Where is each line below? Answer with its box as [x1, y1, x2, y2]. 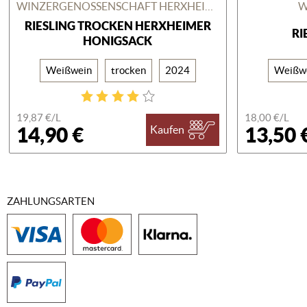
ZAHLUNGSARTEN [7, 195, 95, 207]
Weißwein [45, 64, 92, 76]
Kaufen [150, 123, 184, 136]
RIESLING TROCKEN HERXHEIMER [24, 19, 211, 32]
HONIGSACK [83, 34, 153, 47]
